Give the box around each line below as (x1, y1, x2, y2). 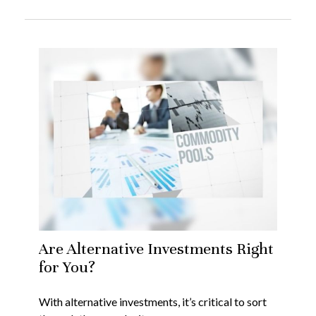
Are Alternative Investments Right (39, 239, 274, 259)
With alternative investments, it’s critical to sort (39, 295, 267, 309)
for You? (39, 257, 95, 277)
